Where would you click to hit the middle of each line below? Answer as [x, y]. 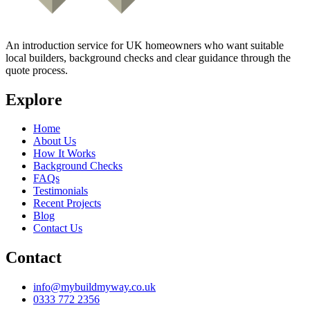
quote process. [37, 70]
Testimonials [61, 191]
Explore [34, 99]
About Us [55, 141]
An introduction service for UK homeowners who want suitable [145, 45]
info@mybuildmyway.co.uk [94, 287]
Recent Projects [67, 203]
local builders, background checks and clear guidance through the [148, 57]
